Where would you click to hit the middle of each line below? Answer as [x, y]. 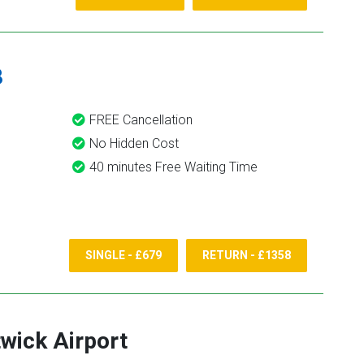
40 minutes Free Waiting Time [173, 167]
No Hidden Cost [134, 143]
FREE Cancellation [141, 120]
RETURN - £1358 [247, 256]
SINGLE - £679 [123, 256]
